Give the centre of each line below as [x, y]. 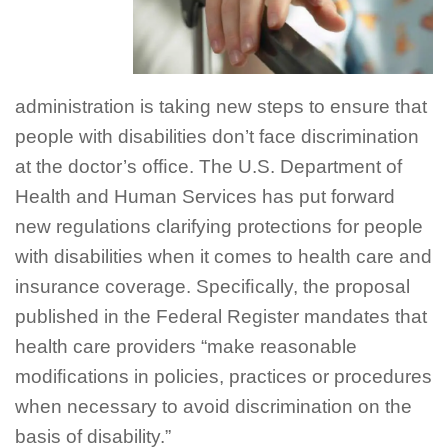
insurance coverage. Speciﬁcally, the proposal [212, 286]
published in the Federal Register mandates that [221, 316]
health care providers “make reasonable [186, 346]
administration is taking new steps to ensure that [221, 106]
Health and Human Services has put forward [205, 196]
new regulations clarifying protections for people [219, 226]
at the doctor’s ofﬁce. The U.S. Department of [208, 166]
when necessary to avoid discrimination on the [213, 406]
